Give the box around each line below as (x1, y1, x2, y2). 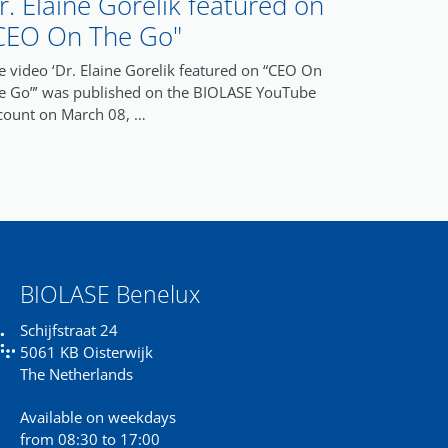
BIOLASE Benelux (19, 279, 200, 311)
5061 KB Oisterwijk (19, 342, 153, 363)
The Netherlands (19, 364, 133, 385)
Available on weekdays (19, 407, 176, 428)
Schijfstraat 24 (19, 320, 118, 341)
